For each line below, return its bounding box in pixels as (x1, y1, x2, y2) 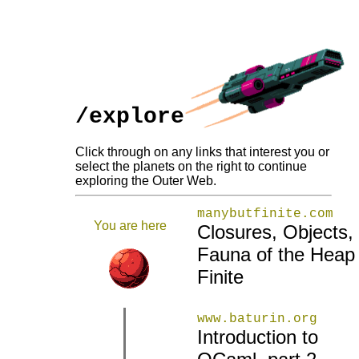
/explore (75, 104, 184, 130)
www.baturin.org (197, 312, 317, 327)
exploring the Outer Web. (75, 174, 216, 188)
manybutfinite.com (197, 207, 333, 222)
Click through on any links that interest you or (75, 145, 329, 159)
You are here (93, 219, 167, 233)
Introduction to (197, 326, 318, 349)
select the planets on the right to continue (75, 159, 307, 174)
